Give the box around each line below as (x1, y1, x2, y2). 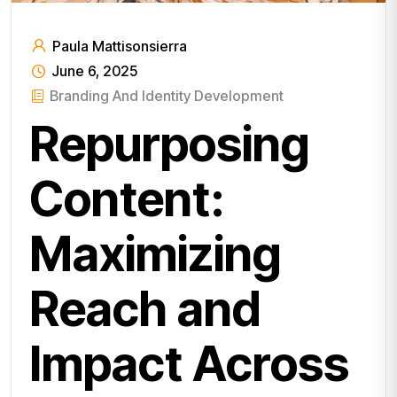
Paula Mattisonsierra (49, 36, 187, 55)
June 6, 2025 (48, 61, 137, 80)
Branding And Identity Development (50, 86, 284, 105)
